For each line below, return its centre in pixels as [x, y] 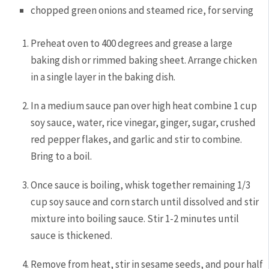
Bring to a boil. [62, 156]
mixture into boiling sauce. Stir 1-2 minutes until [135, 218]
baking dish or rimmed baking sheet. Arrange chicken [144, 60]
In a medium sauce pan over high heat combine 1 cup [144, 105]
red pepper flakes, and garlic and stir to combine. [137, 139]
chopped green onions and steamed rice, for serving [142, 10]
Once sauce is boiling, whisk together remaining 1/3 [141, 185]
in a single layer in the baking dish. [104, 77]
